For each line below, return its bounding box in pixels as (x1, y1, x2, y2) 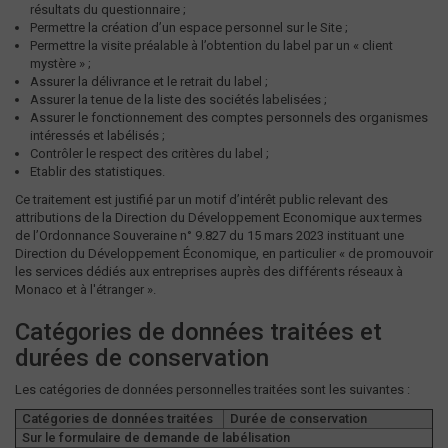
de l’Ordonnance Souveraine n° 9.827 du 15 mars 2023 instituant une (15, 228, 404, 243)
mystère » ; (30, 56, 91, 71)
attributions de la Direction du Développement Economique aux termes (15, 210, 422, 225)
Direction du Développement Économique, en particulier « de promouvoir (15, 246, 433, 261)
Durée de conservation (224, 411, 367, 426)
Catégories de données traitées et (15, 318, 382, 346)
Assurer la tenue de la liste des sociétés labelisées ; (30, 92, 327, 107)
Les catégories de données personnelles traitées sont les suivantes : (15, 382, 413, 397)
